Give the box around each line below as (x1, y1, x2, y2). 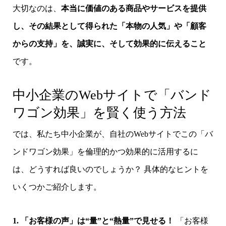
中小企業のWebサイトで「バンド (12, 87, 211, 102)
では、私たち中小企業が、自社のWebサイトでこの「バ (12, 130, 213, 139)
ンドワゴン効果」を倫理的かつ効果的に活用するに (12, 147, 198, 156)
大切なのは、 (12, 4, 61, 13)
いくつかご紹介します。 (12, 183, 101, 192)
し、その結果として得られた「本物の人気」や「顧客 (12, 21, 206, 30)
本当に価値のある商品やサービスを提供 (61, 4, 206, 13)
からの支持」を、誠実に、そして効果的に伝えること (12, 39, 206, 48)
